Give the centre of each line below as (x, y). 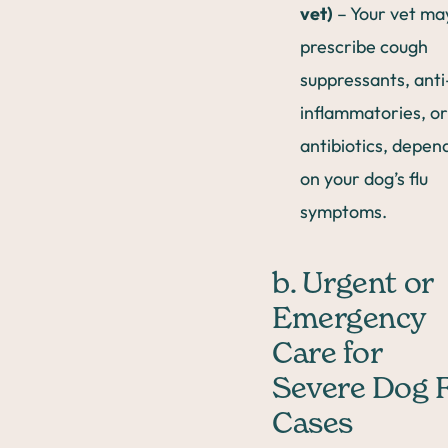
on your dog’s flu (364, 178)
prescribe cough (364, 46)
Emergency (349, 319)
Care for (327, 354)
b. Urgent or (352, 284)
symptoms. (343, 211)
